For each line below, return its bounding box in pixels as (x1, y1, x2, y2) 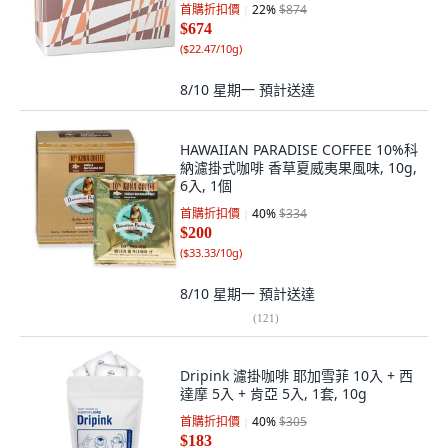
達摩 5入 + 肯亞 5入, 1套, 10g (180, 384, 367, 403)
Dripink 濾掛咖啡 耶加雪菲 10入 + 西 (180, 366, 413, 385)
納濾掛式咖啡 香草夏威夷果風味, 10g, (180, 158, 417, 177)
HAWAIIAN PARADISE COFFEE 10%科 (180, 140, 418, 159)
